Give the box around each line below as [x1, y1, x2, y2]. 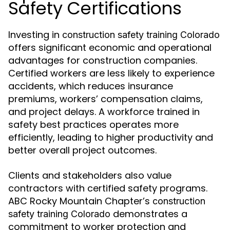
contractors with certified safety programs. [8, 182, 207, 195]
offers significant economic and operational [8, 41, 212, 54]
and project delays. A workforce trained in [8, 105, 200, 119]
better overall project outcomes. [8, 144, 157, 157]
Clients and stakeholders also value [8, 169, 171, 182]
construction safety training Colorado [62, 29, 220, 41]
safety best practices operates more [8, 118, 179, 131]
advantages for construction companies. [8, 54, 197, 67]
